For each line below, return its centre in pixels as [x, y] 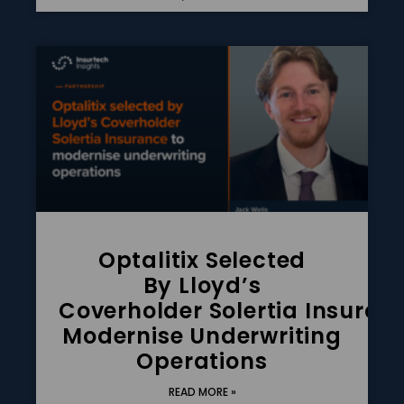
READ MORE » [202, 391]
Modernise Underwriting [202, 335]
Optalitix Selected [202, 260]
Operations [202, 361]
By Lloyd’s [202, 285]
